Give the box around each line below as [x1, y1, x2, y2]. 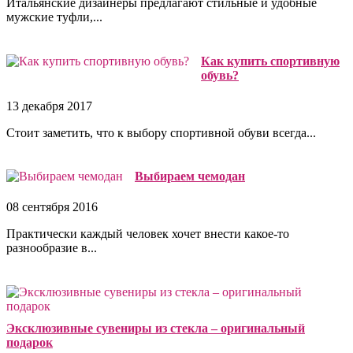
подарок [6, 335, 53, 349]
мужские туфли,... [6, 10, 102, 24]
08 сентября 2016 [6, 200, 98, 214]
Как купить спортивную [201, 54, 340, 68]
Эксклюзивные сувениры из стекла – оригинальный [6, 321, 305, 335]
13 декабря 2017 [6, 98, 92, 113]
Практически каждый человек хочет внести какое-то [6, 227, 289, 241]
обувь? [201, 68, 239, 82]
